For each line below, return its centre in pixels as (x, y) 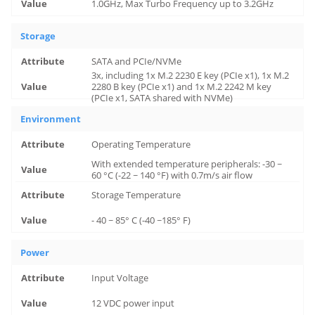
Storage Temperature (136, 195)
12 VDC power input (133, 303)
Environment (51, 119)
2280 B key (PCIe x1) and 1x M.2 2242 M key (182, 86)
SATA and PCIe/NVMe (137, 61)
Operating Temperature (141, 144)
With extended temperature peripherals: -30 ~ (187, 164)
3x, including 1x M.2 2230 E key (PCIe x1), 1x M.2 (191, 75)
